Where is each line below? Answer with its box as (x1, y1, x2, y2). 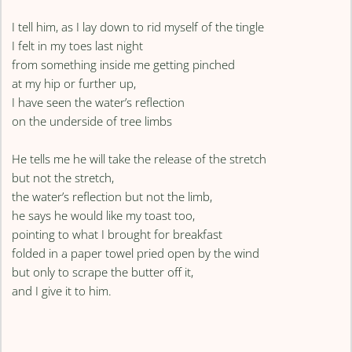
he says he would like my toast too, (12, 207, 196, 224)
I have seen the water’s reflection (12, 94, 185, 111)
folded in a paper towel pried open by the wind (12, 245, 260, 262)
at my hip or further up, (12, 75, 137, 92)
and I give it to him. (12, 283, 112, 299)
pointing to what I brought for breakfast (12, 226, 223, 243)
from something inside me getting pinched (12, 57, 236, 73)
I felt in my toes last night (12, 38, 144, 54)
